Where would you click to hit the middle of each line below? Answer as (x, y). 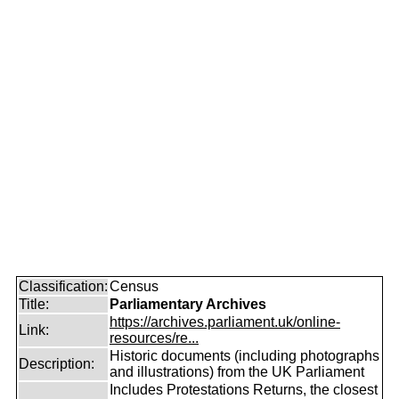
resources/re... (154, 338)
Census (134, 286)
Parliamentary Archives (188, 304)
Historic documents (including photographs (244, 356)
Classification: (63, 286)
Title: (34, 304)
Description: (57, 364)
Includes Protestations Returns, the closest (244, 390)
